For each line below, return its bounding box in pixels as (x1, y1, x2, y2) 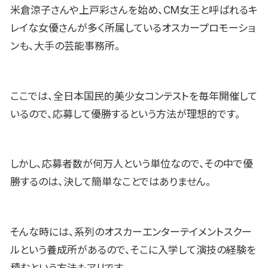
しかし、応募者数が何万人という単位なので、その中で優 (10, 158, 253, 170)
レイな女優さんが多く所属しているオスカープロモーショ (10, 22, 255, 34)
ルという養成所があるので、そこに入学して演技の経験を (10, 244, 256, 257)
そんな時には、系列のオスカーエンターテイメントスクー (10, 226, 252, 239)
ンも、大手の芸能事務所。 (10, 39, 120, 52)
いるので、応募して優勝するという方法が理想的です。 (10, 108, 240, 120)
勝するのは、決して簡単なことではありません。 (10, 176, 211, 188)
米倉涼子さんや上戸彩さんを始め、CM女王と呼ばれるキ (10, 4, 258, 16)
